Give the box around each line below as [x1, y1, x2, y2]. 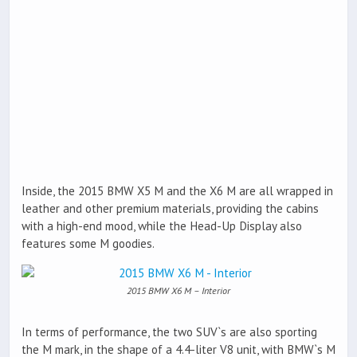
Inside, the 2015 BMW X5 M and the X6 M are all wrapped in [22, 182, 333, 198]
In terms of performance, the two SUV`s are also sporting [22, 324, 317, 340]
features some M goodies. [22, 235, 155, 251]
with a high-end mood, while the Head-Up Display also [22, 218, 302, 233]
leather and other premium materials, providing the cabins [22, 200, 319, 216]
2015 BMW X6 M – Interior [127, 284, 230, 297]
